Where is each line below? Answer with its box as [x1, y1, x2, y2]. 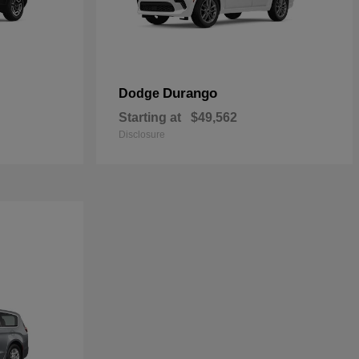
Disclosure [119, 129, 165, 141]
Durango [163, 86, 217, 102]
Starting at [119, 111, 181, 125]
